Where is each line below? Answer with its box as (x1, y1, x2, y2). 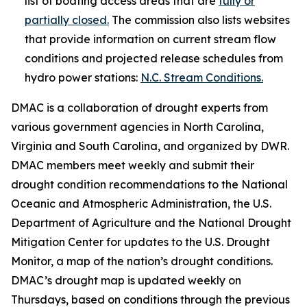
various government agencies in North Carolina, (11, 120, 264, 134)
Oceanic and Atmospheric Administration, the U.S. (11, 197, 271, 210)
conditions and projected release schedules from (25, 51, 283, 65)
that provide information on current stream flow (25, 32, 276, 46)
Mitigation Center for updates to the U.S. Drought (11, 235, 270, 249)
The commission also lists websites (109, 13, 290, 27)
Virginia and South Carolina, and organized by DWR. (11, 139, 289, 153)
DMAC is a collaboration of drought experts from (11, 101, 268, 114)
